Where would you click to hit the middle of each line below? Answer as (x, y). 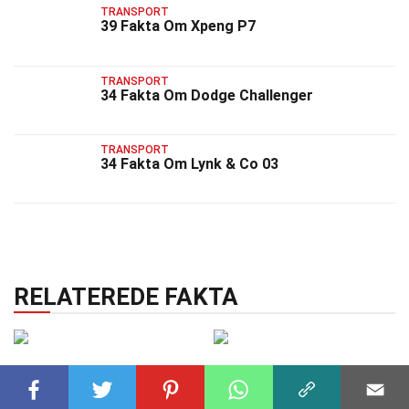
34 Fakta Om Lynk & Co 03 (189, 163)
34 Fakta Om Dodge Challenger (207, 95)
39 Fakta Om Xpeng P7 (178, 26)
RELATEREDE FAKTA (126, 297)
